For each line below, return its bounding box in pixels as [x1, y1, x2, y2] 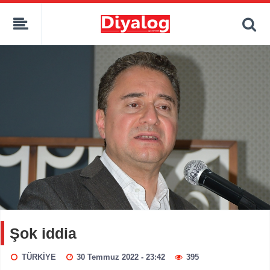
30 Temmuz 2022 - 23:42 [77, 253, 166, 262]
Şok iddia [10, 225, 77, 242]
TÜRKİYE [21, 253, 56, 262]
